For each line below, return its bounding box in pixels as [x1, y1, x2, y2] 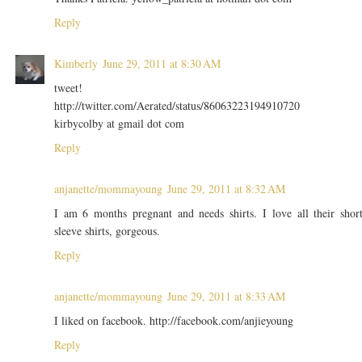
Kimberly [53, 56, 98, 72]
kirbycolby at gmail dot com [53, 116, 184, 132]
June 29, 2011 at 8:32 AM [166, 181, 285, 197]
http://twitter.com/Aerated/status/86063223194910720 [53, 98, 300, 114]
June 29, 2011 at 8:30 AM [102, 56, 221, 72]
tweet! [53, 80, 82, 96]
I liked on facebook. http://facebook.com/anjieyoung [53, 313, 293, 329]
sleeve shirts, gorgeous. [53, 223, 160, 239]
